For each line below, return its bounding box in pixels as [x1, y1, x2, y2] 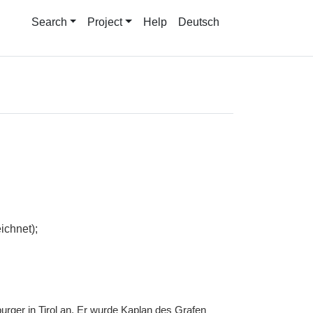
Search [31, 16, 67, 28]
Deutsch [178, 16, 219, 28]
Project [87, 16, 123, 28]
